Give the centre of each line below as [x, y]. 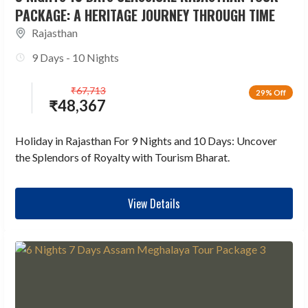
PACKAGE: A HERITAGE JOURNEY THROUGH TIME [145, 15]
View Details [154, 204]
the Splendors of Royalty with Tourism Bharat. [123, 157]
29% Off [271, 93]
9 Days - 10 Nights [76, 58]
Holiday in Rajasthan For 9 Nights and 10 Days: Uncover [146, 141]
